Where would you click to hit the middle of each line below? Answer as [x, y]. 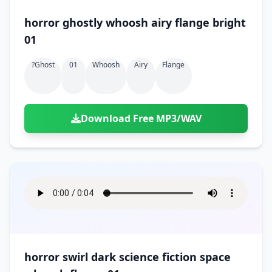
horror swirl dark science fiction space [127, 257]
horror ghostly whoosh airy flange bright [135, 22]
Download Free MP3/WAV [141, 118]
